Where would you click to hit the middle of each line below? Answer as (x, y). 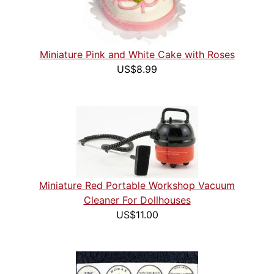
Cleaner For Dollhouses (137, 200)
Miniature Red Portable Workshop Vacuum (137, 186)
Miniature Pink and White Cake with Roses (137, 55)
